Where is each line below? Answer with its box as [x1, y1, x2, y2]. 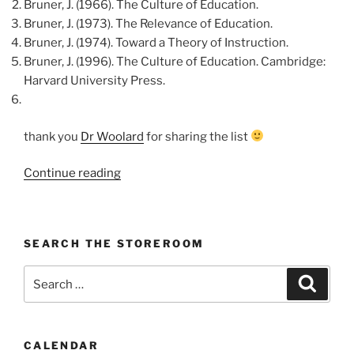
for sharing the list [144, 129, 250, 144]
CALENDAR [24, 339, 99, 352]
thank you [24, 129, 81, 144]
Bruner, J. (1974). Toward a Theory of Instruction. [24, 36, 288, 51]
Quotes [120, 203, 161, 218]
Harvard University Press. [24, 73, 165, 88]
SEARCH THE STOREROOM [24, 236, 205, 250]
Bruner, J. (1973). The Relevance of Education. [24, 17, 273, 32]
